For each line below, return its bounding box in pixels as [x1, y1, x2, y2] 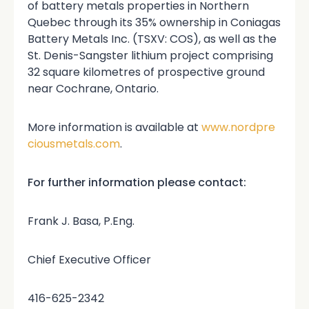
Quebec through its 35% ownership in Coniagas [28, 14, 281, 31]
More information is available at [28, 119, 201, 136]
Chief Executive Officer [28, 252, 151, 268]
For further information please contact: [28, 175, 246, 191]
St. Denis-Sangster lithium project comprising [28, 48, 273, 64]
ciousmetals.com [28, 136, 120, 152]
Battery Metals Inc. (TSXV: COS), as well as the [28, 31, 277, 48]
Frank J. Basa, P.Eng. [28, 213, 134, 230]
